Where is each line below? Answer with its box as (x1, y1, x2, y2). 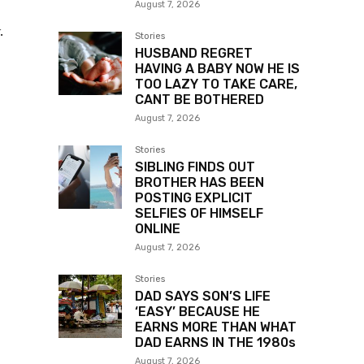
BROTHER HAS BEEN (135, 175, 264, 191)
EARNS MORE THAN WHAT (135, 319, 297, 336)
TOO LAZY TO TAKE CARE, (135, 76, 297, 93)
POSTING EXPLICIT (135, 190, 253, 206)
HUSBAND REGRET (135, 45, 253, 62)
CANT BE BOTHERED (135, 92, 264, 108)
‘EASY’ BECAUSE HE (135, 304, 260, 320)
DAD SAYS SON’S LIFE (135, 288, 271, 305)
